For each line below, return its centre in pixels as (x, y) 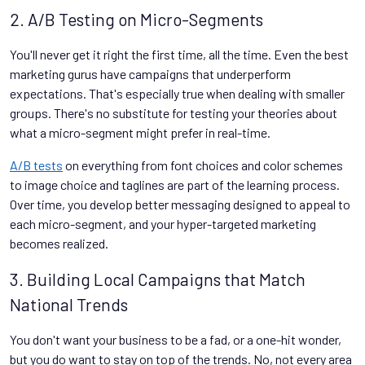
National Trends (69, 304)
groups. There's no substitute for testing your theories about (174, 113)
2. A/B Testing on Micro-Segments (136, 19)
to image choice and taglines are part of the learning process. (175, 185)
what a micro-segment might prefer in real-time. (140, 132)
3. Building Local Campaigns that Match (158, 279)
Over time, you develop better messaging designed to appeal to (180, 204)
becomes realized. (59, 243)
